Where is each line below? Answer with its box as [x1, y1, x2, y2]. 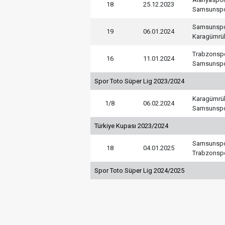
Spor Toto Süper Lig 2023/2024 [94, 77, 184, 85]
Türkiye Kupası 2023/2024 [94, 122, 168, 130]
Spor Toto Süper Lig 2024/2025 [94, 166, 184, 174]
